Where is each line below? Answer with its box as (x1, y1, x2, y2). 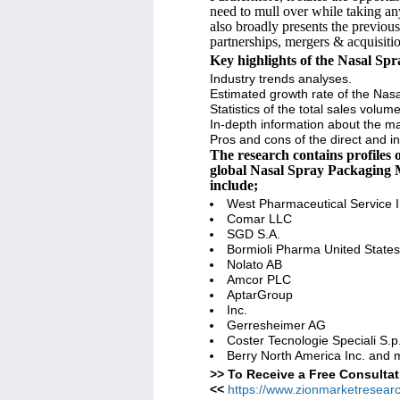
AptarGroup (227, 287, 293, 302)
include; (210, 178, 258, 193)
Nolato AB (227, 257, 282, 271)
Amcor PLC (227, 272, 291, 287)
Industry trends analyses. (210, 71, 352, 86)
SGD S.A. (227, 227, 280, 241)
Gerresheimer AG (227, 318, 326, 332)
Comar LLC (227, 212, 292, 226)
